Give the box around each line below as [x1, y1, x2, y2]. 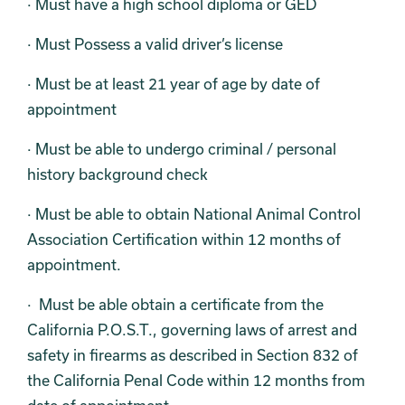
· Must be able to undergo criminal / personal [27, 139, 336, 157]
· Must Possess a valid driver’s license [27, 34, 283, 52]
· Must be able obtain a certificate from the [27, 295, 324, 313]
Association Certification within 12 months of [27, 230, 341, 248]
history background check [27, 165, 208, 183]
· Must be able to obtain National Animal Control [27, 204, 361, 222]
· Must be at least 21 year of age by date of [27, 74, 320, 92]
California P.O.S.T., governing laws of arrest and [27, 320, 357, 338]
